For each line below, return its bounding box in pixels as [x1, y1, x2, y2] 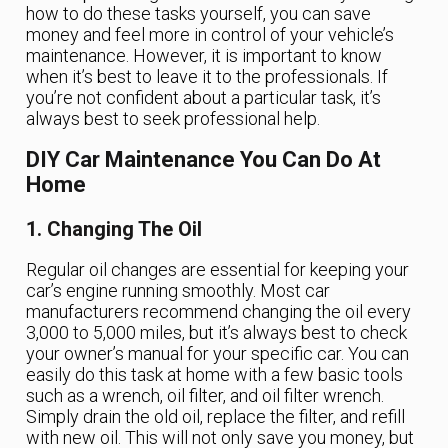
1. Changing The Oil [26, 217, 203, 242]
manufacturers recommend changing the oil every [26, 301, 412, 323]
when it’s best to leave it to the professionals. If [26, 65, 389, 87]
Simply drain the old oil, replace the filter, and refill [26, 406, 406, 428]
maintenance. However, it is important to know [26, 44, 383, 66]
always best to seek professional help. [26, 107, 321, 129]
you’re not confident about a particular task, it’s [26, 86, 382, 108]
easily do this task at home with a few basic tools [26, 364, 404, 386]
